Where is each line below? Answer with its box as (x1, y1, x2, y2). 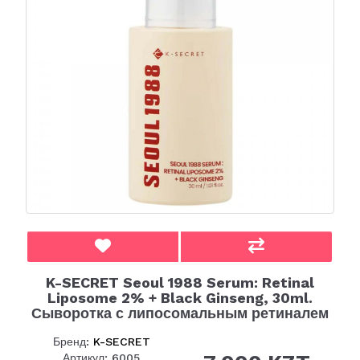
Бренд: (52, 334, 93, 348)
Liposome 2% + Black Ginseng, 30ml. (47, 289, 313, 306)
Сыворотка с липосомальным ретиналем (31, 305, 329, 321)
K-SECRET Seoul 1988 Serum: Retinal (46, 274, 314, 291)
